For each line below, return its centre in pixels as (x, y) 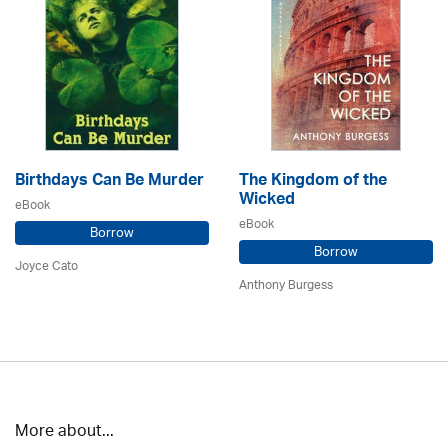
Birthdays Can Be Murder (109, 181)
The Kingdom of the (313, 181)
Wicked (267, 200)
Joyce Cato (46, 266)
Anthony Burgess (286, 285)
